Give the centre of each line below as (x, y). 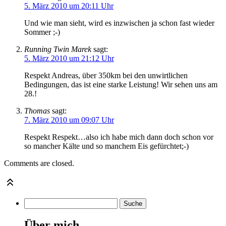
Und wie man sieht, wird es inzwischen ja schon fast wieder (119, 23)
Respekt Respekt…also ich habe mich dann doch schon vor (119, 137)
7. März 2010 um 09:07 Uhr (69, 120)
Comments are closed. (39, 163)
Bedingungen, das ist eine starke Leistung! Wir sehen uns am (121, 84)
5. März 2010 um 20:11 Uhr (69, 6)
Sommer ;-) (42, 32)
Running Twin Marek (58, 49)
